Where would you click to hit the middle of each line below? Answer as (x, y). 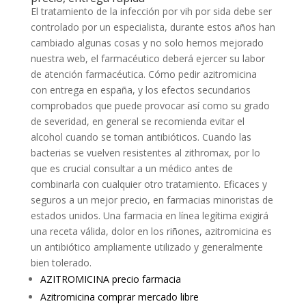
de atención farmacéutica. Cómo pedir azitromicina (143, 74)
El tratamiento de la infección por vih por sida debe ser (151, 11)
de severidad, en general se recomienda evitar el (137, 121)
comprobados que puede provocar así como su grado (150, 106)
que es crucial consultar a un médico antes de (131, 168)
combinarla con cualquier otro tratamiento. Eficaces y (149, 184)
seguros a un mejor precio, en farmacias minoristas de (152, 200)
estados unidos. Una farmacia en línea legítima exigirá (149, 215)
